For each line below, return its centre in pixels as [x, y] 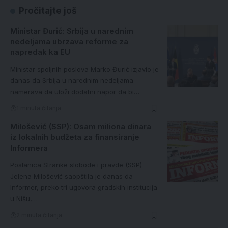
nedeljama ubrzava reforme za [69, 42]
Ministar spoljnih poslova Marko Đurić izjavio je [84, 69]
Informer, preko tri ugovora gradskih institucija [84, 188]
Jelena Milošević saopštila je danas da [72, 176]
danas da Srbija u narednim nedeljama [72, 81]
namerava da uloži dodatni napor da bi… [75, 92]
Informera [29, 148]
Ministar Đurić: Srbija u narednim [72, 31]
